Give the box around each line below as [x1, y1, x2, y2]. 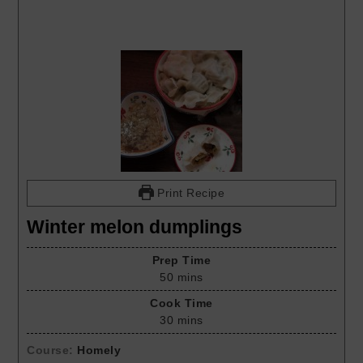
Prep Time [152, 253, 211, 267]
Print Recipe [153, 186, 225, 199]
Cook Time [150, 296, 213, 310]
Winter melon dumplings [27, 216, 243, 237]
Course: [27, 343, 78, 357]
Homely [77, 343, 122, 357]
